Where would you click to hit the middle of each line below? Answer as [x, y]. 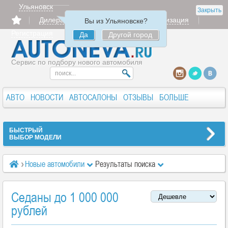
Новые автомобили [55, 164]
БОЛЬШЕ [174, 97]
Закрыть [209, 10]
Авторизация [167, 20]
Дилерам [54, 20]
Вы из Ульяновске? [116, 21]
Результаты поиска [126, 164]
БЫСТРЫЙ [26, 130]
